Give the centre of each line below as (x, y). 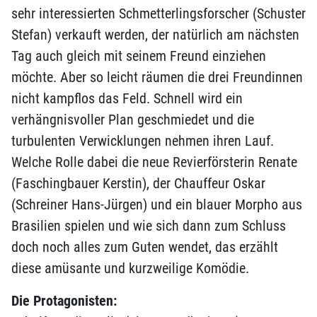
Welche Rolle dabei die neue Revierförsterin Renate (154, 162)
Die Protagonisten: (66, 301)
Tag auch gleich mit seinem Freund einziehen (139, 56)
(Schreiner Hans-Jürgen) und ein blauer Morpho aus (157, 205)
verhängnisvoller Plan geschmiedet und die (133, 120)
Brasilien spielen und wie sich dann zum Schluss (149, 226)
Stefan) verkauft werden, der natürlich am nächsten (155, 35)
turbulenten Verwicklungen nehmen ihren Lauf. (143, 141)
